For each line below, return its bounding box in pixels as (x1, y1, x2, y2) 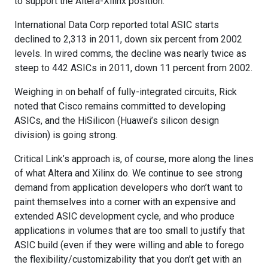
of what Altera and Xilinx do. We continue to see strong (14, 167, 242, 179)
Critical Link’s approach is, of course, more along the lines (14, 153, 254, 165)
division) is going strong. (14, 129, 117, 141)
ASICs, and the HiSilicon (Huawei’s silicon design (14, 114, 219, 126)
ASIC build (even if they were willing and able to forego (14, 239, 244, 251)
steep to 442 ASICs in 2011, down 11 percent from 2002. (14, 62, 252, 74)
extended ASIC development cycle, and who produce (14, 210, 234, 222)
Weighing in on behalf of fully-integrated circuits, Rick (14, 86, 237, 98)
